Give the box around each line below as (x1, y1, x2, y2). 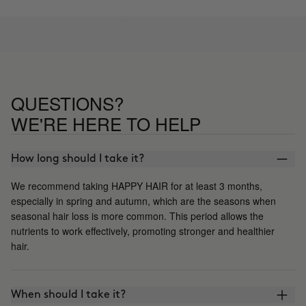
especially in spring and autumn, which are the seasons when (11, 193, 276, 208)
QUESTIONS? (11, 89, 124, 115)
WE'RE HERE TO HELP (11, 110, 201, 136)
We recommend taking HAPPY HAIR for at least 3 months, (11, 178, 262, 193)
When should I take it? (11, 289, 126, 300)
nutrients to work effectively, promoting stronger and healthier (11, 223, 275, 238)
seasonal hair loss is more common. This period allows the (11, 208, 264, 223)
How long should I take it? (11, 153, 144, 164)
